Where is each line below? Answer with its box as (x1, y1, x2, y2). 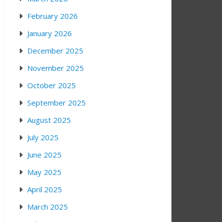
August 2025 (27, 114, 71, 125)
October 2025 (27, 80, 76, 90)
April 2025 (27, 184, 62, 194)
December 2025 (27, 45, 83, 55)
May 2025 (27, 166, 61, 177)
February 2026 (27, 10, 78, 21)
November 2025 (27, 62, 84, 73)
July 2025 (27, 132, 58, 142)
